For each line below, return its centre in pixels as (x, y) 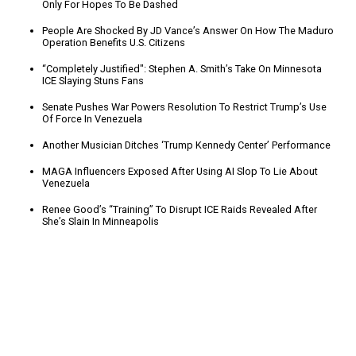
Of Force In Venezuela (93, 119)
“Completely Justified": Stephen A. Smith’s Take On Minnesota (182, 69)
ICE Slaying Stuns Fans (93, 81)
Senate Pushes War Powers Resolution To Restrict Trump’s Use (185, 107)
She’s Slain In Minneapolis (101, 221)
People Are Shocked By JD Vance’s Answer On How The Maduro (188, 31)
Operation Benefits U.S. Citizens (114, 43)
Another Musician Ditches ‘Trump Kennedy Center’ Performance (187, 145)
